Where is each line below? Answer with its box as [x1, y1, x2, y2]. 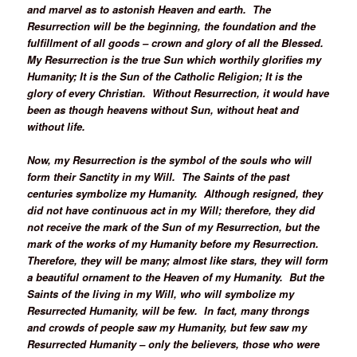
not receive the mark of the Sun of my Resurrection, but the [27, 218, 320, 234]
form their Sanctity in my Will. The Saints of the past [27, 168, 290, 184]
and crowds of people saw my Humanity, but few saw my [27, 319, 308, 335]
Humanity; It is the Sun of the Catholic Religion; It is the [27, 68, 303, 84]
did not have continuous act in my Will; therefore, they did [27, 202, 316, 218]
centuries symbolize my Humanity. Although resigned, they [27, 185, 324, 201]
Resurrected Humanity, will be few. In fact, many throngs [27, 302, 310, 318]
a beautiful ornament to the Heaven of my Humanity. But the [27, 269, 325, 284]
